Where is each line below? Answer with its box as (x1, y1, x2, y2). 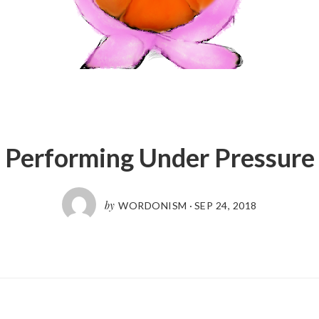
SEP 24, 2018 (194, 199, 257, 211)
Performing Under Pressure (4, 141, 315, 173)
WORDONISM (118, 199, 187, 211)
